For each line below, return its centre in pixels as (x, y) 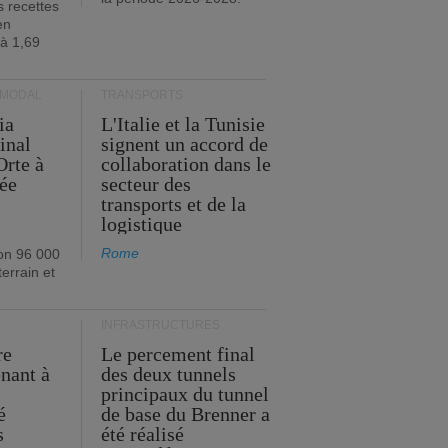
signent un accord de (185, 144)
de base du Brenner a (186, 414)
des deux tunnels (169, 374)
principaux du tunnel (185, 394)
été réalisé (143, 434)
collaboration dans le (186, 164)
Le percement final (178, 354)
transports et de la (174, 204)
